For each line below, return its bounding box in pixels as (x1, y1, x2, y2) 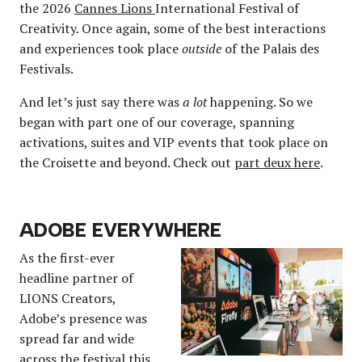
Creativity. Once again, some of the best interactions (19, 19, 326, 37)
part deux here (234, 153, 320, 171)
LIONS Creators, (19, 288, 116, 307)
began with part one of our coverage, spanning (19, 112, 294, 131)
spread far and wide (19, 329, 134, 347)
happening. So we (207, 92, 313, 111)
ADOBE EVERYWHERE (19, 218, 221, 242)
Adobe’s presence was (19, 309, 147, 327)
